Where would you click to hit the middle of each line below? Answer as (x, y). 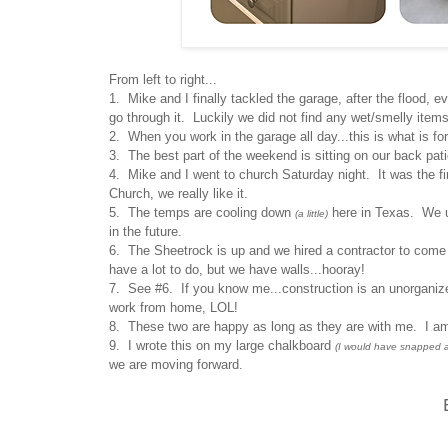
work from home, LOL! (173, 307)
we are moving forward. (180, 364)
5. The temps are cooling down (202, 212)
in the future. (145, 231)
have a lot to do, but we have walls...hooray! (237, 269)
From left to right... (163, 79)
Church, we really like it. (178, 193)
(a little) (311, 213)
